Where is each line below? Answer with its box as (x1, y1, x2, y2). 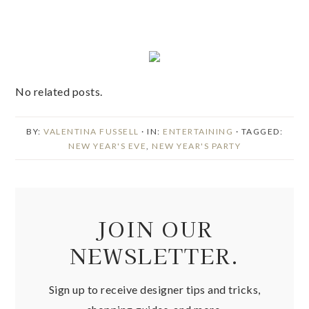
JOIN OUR (96, 213, 213, 243)
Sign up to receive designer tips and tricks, (48, 283, 261, 296)
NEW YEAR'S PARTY (152, 141, 241, 151)
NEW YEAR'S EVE (68, 141, 146, 151)
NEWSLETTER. (70, 240, 239, 270)
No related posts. (15, 85, 103, 98)
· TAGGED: (235, 126, 283, 137)
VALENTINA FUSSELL (43, 126, 139, 137)
